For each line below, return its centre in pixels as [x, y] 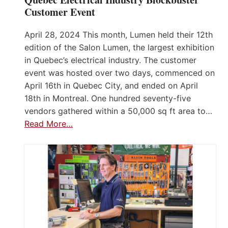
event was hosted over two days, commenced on [120, 73]
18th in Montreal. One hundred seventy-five [108, 98]
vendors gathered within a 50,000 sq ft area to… [118, 111]
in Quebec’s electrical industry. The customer [110, 60]
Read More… [49, 123]
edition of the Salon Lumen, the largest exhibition [119, 47]
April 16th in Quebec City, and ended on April [111, 85]
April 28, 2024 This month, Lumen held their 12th [119, 34]
